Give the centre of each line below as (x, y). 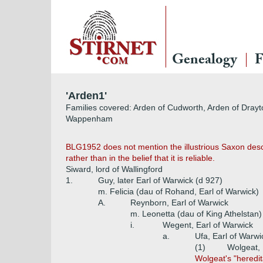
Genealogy (205, 61)
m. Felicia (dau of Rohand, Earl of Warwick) (178, 191)
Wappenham (89, 119)
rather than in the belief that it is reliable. (140, 158)
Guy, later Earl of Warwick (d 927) (160, 180)
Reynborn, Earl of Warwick (179, 203)
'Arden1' (86, 96)
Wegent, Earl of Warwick (208, 225)
